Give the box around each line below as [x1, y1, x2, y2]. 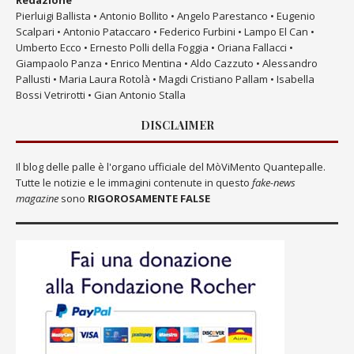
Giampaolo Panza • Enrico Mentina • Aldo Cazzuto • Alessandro [16, 55, 318, 70]
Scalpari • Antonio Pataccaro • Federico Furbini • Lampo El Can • [16, 24, 314, 39]
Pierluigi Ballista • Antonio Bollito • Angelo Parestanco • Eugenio [16, 8, 315, 23]
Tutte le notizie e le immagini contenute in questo [16, 175, 250, 190]
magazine [16, 190, 61, 205]
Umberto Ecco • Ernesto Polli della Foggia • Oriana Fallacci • [16, 40, 293, 55]
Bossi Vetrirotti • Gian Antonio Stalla [16, 87, 186, 102]
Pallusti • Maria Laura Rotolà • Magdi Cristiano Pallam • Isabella [16, 71, 314, 86]
